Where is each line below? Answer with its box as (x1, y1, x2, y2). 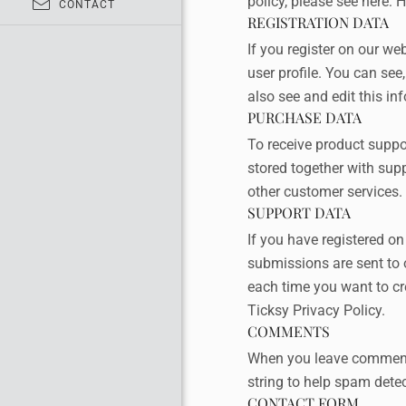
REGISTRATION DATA (246, 13, 389, 32)
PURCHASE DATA (246, 108, 362, 127)
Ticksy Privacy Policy (246, 302, 382, 319)
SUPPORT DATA (246, 203, 351, 222)
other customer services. (246, 183, 402, 200)
